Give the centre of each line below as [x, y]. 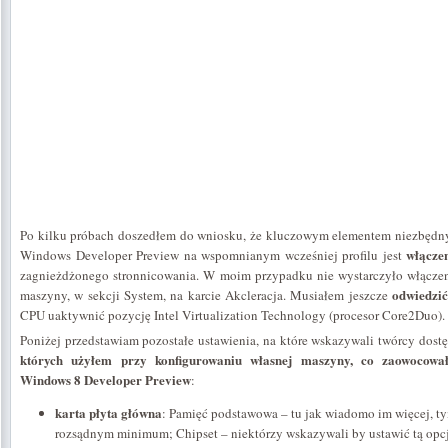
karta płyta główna [108, 412]
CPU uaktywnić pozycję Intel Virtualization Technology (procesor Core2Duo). [232, 315]
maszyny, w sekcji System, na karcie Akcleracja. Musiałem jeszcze [206, 295]
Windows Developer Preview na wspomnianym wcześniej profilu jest [213, 255]
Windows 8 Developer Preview [105, 379]
